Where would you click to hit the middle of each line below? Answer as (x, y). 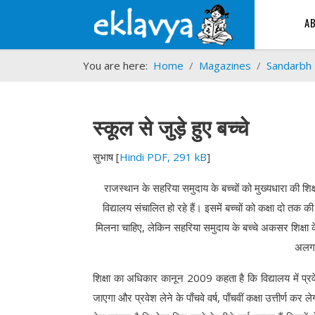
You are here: (118, 65)
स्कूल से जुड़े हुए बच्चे (171, 127)
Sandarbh (289, 65)
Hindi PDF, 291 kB (163, 157)
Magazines (225, 65)
